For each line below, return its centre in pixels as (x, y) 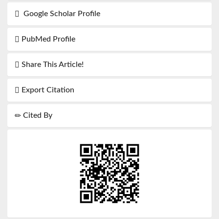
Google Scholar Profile (60, 13)
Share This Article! (52, 64)
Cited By (37, 115)
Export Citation (47, 90)
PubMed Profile (47, 39)
